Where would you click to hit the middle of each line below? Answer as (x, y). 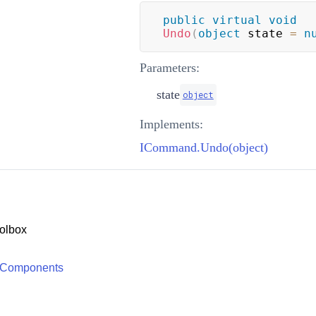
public (184, 20)
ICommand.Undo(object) (203, 147)
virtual (237, 20)
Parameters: (169, 67)
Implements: (171, 124)
